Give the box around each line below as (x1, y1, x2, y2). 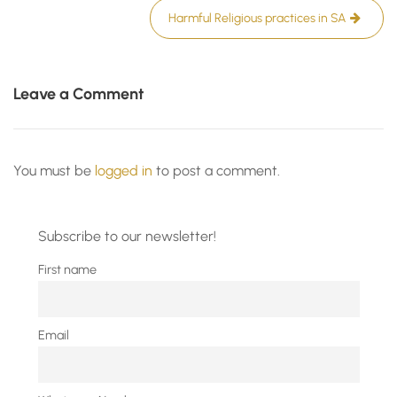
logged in (95, 162, 152, 179)
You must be (13, 162, 95, 179)
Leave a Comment (13, 84, 144, 104)
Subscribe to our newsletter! (37, 228, 216, 245)
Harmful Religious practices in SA (168, 11, 346, 26)
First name (37, 261, 97, 277)
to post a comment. (152, 162, 280, 179)
